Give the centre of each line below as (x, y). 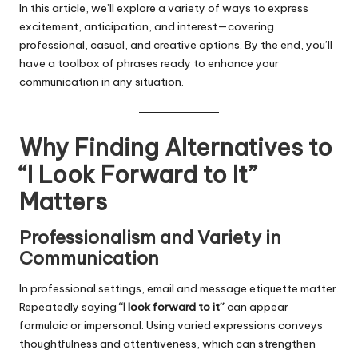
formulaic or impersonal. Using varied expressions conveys (171, 326)
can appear (257, 307)
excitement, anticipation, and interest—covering (147, 27)
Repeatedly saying (69, 307)
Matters (63, 201)
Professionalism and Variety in (150, 237)
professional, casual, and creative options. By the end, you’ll (176, 45)
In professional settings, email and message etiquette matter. (179, 289)
